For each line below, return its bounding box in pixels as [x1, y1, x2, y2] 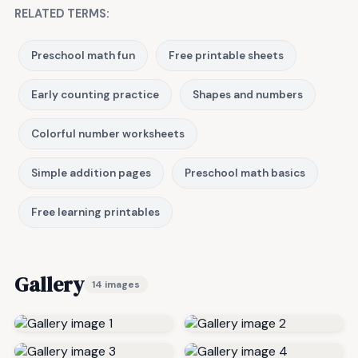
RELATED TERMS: [14, 6, 109, 21]
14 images [92, 277, 140, 291]
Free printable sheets [169, 48, 284, 62]
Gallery [14, 269, 84, 299]
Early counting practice [31, 87, 159, 101]
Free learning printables [31, 205, 160, 219]
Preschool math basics [185, 165, 305, 180]
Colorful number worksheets [31, 126, 185, 141]
